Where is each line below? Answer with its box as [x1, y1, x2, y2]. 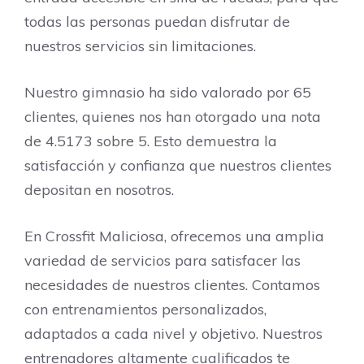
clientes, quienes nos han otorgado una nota [24, 107, 321, 126]
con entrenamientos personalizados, [24, 300, 266, 318]
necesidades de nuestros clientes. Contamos [24, 275, 320, 294]
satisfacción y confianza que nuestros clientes [24, 156, 331, 175]
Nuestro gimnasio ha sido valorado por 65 [24, 83, 311, 102]
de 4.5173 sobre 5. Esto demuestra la [24, 132, 277, 150]
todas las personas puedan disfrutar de [24, 12, 290, 31]
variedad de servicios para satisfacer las [24, 251, 301, 270]
